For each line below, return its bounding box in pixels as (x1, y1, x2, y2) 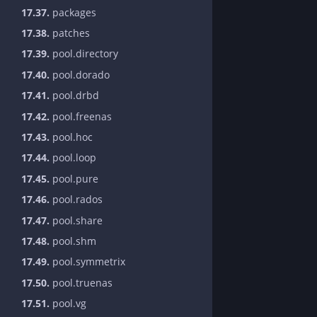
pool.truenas (50, 275, 113, 289)
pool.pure (50, 171, 98, 185)
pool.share (50, 213, 103, 227)
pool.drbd (50, 88, 99, 103)
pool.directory (50, 47, 118, 61)
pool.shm (50, 234, 96, 248)
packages (50, 5, 96, 19)
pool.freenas (50, 109, 112, 123)
